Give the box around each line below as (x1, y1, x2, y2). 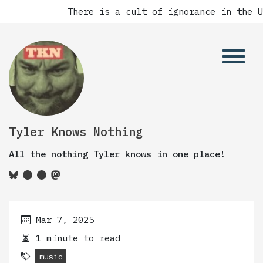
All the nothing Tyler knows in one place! (9, 148, 225, 160)
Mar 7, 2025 (36, 214, 94, 225)
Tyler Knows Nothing (9, 124, 143, 140)
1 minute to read (31, 232, 120, 244)
